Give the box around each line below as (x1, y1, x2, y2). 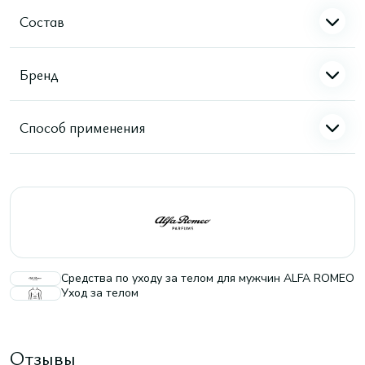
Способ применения (20, 117, 145, 137)
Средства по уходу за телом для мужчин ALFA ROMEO (61, 270, 354, 286)
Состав (20, 11, 64, 31)
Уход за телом (61, 285, 139, 301)
